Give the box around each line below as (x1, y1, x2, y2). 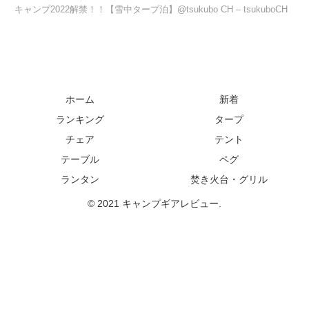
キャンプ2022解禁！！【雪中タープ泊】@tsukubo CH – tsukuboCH (14, 4, 288, 15)
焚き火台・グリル (190, 174, 268, 186)
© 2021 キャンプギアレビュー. (88, 198, 221, 210)
